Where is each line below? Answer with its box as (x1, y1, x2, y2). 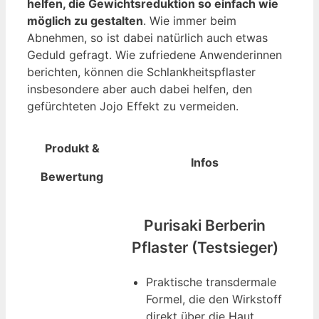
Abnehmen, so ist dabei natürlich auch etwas (27, 30, 268, 45)
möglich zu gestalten (27, 13, 143, 28)
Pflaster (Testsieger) (131, 238, 278, 256)
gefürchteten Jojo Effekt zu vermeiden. (27, 98, 239, 113)
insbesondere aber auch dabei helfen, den (27, 81, 252, 96)
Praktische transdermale (146, 274, 276, 289)
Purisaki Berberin (144, 216, 266, 234)
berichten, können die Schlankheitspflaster (27, 64, 256, 79)
